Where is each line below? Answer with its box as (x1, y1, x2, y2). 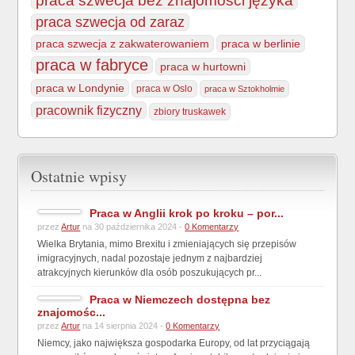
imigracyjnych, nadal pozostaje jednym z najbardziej (37, 252, 263, 264)
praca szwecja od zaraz (36, 13, 185, 30)
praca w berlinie (221, 36, 301, 50)
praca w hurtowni (160, 59, 246, 73)
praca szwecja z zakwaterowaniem (36, 36, 210, 50)
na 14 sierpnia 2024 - (80, 320, 166, 330)
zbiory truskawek (154, 105, 227, 117)
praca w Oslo (136, 82, 193, 94)
